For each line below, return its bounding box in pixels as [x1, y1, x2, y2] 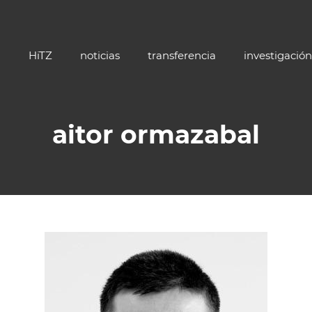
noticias [80, 49, 120, 62]
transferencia [148, 49, 216, 62]
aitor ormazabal [52, 119, 260, 150]
